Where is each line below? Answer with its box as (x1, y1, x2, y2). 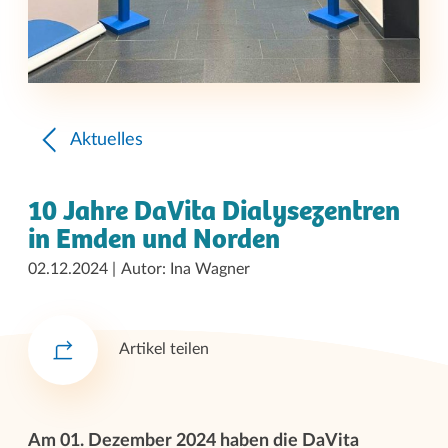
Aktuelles (70, 130, 143, 149)
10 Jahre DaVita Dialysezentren (28, 195, 400, 228)
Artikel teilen (119, 341, 209, 358)
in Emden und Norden (28, 223, 280, 256)
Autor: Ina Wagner (121, 260, 250, 277)
